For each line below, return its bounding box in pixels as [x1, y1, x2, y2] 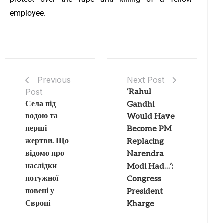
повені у [25, 186, 54, 196]
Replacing [127, 136, 164, 146]
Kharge [127, 199, 155, 209]
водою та [25, 111, 58, 121]
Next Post [127, 74, 165, 85]
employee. [10, 8, 48, 18]
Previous [37, 75, 71, 85]
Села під [25, 99, 56, 109]
